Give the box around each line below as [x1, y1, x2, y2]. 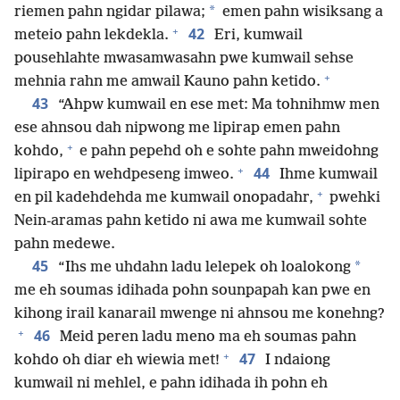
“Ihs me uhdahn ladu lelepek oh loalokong [54, 259, 351, 277]
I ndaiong [262, 352, 330, 370]
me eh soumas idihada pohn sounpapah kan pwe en [14, 282, 371, 300]
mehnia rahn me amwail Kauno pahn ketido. [14, 73, 321, 91]
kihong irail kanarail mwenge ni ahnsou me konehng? [14, 305, 385, 323]
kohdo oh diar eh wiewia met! [14, 352, 220, 370]
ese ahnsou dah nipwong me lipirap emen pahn [14, 120, 340, 137]
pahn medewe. [14, 236, 115, 254]
